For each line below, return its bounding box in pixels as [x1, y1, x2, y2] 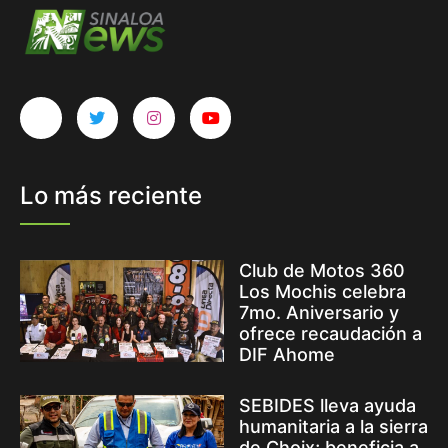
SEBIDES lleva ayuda [239, 394, 416, 416]
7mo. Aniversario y [239, 301, 399, 323]
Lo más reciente [20, 180, 202, 210]
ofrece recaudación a [239, 322, 422, 344]
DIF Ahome [239, 343, 335, 365]
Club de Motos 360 [239, 259, 405, 281]
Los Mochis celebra [239, 280, 406, 302]
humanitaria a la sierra [239, 415, 428, 437]
